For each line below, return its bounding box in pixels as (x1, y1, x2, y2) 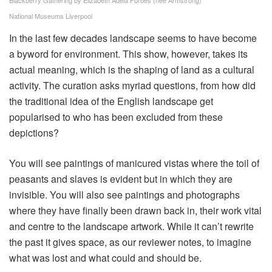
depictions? (9, 126, 59, 140)
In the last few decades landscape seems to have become (9, 31, 257, 46)
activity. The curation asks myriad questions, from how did (9, 78, 256, 93)
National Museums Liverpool (9, 11, 92, 21)
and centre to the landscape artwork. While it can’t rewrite (9, 219, 254, 234)
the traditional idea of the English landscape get (9, 94, 213, 109)
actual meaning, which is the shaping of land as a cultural (9, 63, 254, 77)
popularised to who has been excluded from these (9, 110, 223, 124)
